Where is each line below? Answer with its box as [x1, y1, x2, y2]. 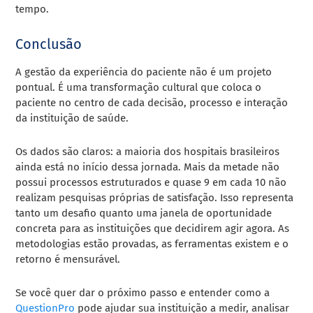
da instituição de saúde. [15, 112, 129, 125]
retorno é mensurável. [15, 253, 121, 266]
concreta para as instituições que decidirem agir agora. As [15, 222, 290, 235]
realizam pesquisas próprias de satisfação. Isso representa [15, 191, 294, 205]
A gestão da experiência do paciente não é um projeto [15, 66, 272, 79]
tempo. [15, 3, 50, 16]
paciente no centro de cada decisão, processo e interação [15, 96, 289, 110]
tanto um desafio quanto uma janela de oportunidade [15, 207, 272, 220]
